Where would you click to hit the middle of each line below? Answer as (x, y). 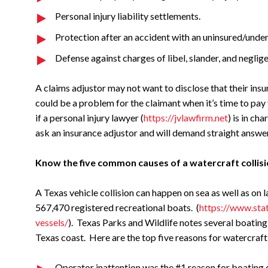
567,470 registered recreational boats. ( (117, 207)
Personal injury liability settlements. (128, 16)
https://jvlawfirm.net (186, 118)
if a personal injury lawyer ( (89, 118)
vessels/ (52, 222)
